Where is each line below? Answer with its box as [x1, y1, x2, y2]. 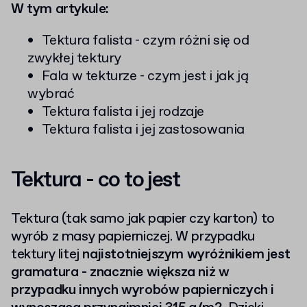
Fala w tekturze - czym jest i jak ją [41, 67, 249, 86]
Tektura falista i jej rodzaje [41, 103, 205, 121]
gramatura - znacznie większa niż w [11, 263, 230, 282]
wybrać [27, 85, 75, 103]
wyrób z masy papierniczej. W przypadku [11, 228, 255, 246]
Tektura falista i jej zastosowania [41, 121, 245, 139]
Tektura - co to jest [11, 166, 180, 195]
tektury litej [11, 245, 83, 264]
